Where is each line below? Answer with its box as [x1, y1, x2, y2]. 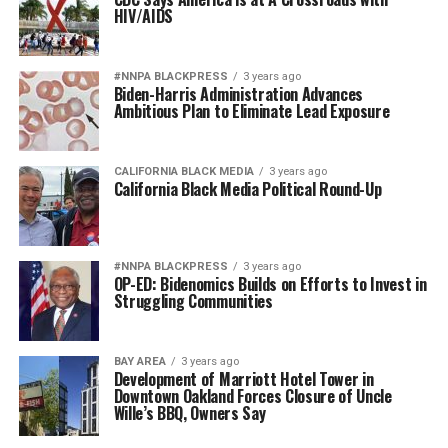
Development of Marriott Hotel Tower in [113, 367, 374, 391]
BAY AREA [113, 355, 166, 368]
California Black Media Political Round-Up [113, 177, 382, 201]
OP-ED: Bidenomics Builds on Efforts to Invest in [113, 272, 427, 296]
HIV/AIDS [113, 4, 174, 28]
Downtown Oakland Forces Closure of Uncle [113, 384, 392, 408]
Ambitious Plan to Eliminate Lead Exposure [113, 99, 390, 123]
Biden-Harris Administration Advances [113, 82, 364, 106]
